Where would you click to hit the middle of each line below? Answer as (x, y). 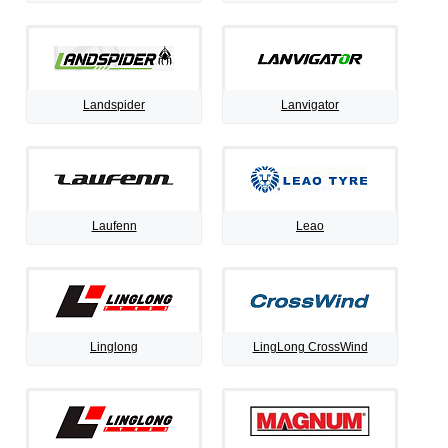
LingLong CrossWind (310, 347)
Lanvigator (310, 105)
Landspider (114, 105)
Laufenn (114, 226)
